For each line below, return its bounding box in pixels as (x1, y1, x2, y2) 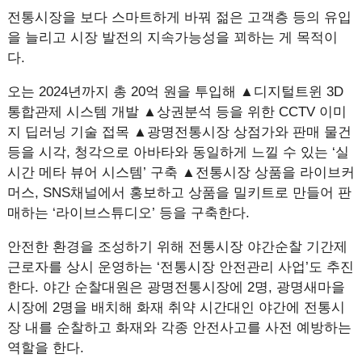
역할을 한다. (6, 340, 84, 356)
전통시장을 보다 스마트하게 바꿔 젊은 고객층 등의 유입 (6, 10, 351, 25)
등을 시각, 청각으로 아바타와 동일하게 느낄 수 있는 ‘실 (6, 145, 349, 160)
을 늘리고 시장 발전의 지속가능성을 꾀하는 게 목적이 (6, 30, 338, 45)
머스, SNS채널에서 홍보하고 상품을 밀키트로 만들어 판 (6, 185, 351, 200)
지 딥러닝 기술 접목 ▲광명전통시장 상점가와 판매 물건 (6, 124, 351, 140)
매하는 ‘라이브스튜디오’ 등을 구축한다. (6, 205, 254, 221)
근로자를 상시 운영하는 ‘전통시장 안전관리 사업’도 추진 (6, 259, 354, 275)
